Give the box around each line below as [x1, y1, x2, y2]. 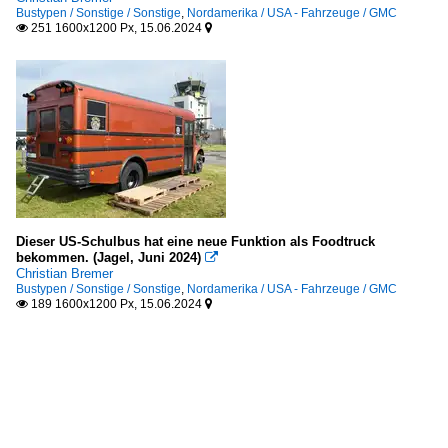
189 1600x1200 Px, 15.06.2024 [28, 297, 205, 312]
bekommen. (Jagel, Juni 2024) [16, 250, 201, 266]
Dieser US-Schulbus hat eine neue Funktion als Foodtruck [16, 234, 375, 250]
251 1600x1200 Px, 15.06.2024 [28, 21, 205, 36]
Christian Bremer [16, 266, 113, 282]
